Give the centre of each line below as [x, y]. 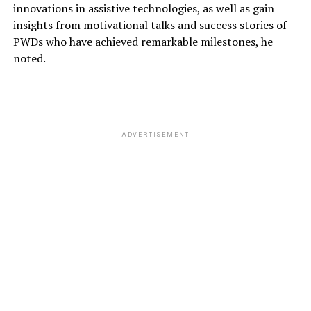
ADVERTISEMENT [155, 135]
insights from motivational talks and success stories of [150, 25]
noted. [29, 59]
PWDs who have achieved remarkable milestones [134, 42]
